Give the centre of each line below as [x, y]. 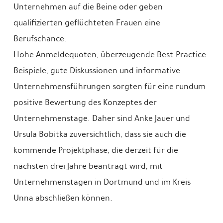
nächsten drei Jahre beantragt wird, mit [88, 166]
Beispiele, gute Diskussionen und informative [97, 70]
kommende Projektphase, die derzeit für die [96, 150]
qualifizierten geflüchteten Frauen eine [87, 22]
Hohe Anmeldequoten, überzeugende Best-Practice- [111, 54]
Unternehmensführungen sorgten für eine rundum [109, 86]
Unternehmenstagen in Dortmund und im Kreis [102, 182]
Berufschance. [40, 38]
